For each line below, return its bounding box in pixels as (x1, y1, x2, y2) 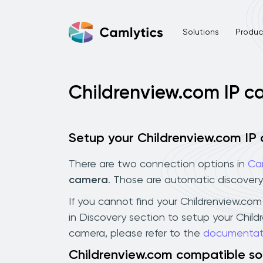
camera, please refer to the (69, 228, 203, 239)
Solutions (182, 28, 219, 36)
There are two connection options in (69, 159, 248, 170)
